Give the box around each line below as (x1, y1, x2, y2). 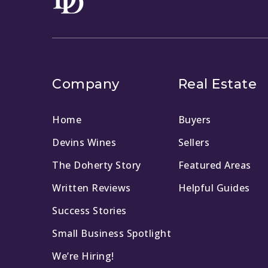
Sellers (178, 136, 210, 150)
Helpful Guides (178, 181, 250, 195)
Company (52, 76, 120, 93)
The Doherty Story (52, 159, 141, 172)
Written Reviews (52, 181, 131, 195)
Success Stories (52, 204, 127, 218)
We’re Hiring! (52, 249, 114, 263)
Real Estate (178, 76, 257, 93)
